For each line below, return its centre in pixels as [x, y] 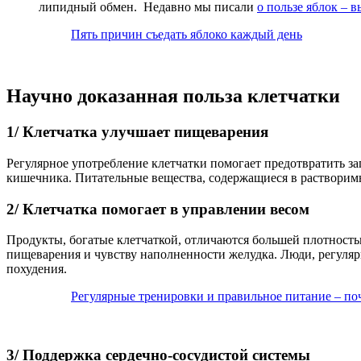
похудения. [37, 269]
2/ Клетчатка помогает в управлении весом [158, 209]
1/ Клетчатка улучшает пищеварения [137, 132]
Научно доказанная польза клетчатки [173, 96]
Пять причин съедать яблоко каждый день [187, 35]
